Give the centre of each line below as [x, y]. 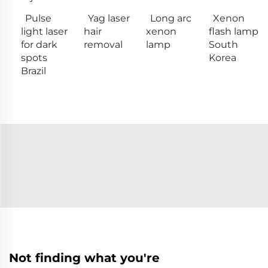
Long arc [171, 18]
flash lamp [233, 31]
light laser [44, 31]
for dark [39, 44]
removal [103, 44]
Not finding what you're [84, 258]
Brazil [33, 71]
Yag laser [109, 18]
